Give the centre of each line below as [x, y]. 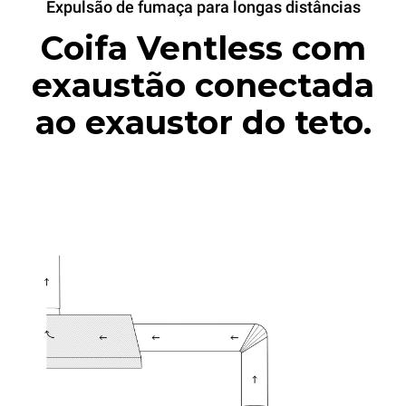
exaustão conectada [203, 86]
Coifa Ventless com [203, 48]
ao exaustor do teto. [203, 123]
